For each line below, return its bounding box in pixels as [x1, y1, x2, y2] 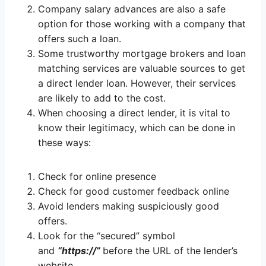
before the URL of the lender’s [103, 245, 237, 257]
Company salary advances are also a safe [38, 3, 226, 15]
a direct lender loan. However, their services [38, 77, 236, 90]
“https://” [58, 245, 103, 257]
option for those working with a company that [38, 18, 246, 30]
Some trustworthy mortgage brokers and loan [38, 47, 246, 60]
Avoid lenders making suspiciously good [38, 200, 219, 213]
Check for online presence [38, 170, 156, 183]
